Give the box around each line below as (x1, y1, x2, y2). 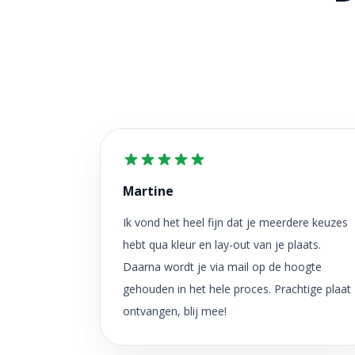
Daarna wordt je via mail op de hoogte (123, 259, 322, 274)
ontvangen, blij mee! (123, 303, 227, 319)
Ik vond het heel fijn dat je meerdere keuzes (123, 215, 348, 230)
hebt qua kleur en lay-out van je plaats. (123, 237, 321, 252)
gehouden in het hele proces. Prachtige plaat (123, 281, 351, 296)
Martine (123, 182, 174, 200)
